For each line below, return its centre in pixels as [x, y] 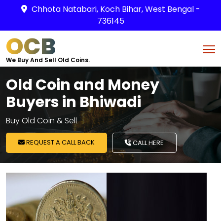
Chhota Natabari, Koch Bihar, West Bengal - [116, 9]
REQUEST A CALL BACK [60, 142]
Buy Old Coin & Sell [41, 121]
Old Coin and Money [83, 85]
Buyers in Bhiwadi [74, 102]
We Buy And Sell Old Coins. [48, 60]
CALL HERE [147, 143]
